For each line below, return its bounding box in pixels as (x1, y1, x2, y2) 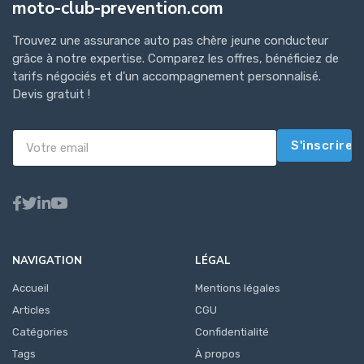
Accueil (12, 281, 49, 294)
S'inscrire (291, 137, 353, 153)
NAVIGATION (12, 253, 82, 268)
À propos (195, 347, 240, 360)
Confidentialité (195, 325, 269, 338)
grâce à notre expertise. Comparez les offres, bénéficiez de (12, 50, 339, 66)
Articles (12, 303, 50, 316)
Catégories (12, 325, 68, 338)
